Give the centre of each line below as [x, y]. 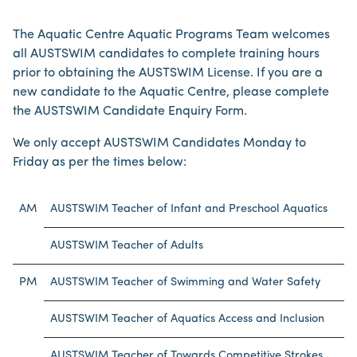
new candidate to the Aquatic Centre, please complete [171, 92]
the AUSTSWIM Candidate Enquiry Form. [131, 112]
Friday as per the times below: [100, 163]
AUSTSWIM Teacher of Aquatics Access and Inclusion [187, 319]
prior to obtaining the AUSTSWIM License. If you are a [168, 73]
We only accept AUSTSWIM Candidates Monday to [159, 143]
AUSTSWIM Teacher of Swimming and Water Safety [185, 282]
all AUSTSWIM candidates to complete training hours [166, 54]
